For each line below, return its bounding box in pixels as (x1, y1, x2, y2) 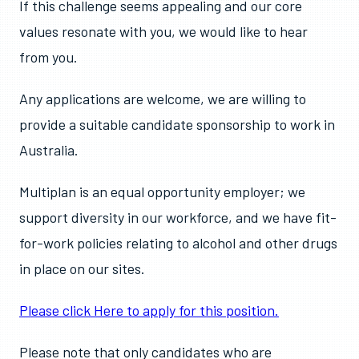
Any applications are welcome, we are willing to (19, 90, 306, 107)
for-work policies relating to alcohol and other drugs (19, 234, 337, 252)
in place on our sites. (19, 260, 145, 277)
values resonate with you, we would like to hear (19, 22, 308, 40)
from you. (19, 48, 78, 66)
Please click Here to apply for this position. (19, 301, 279, 319)
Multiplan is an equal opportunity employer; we (19, 183, 305, 200)
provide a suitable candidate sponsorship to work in (19, 115, 335, 133)
